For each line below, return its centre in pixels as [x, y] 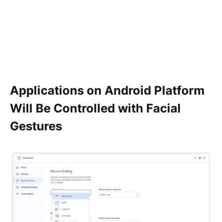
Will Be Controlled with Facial [95, 109]
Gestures [36, 126]
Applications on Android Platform [107, 91]
